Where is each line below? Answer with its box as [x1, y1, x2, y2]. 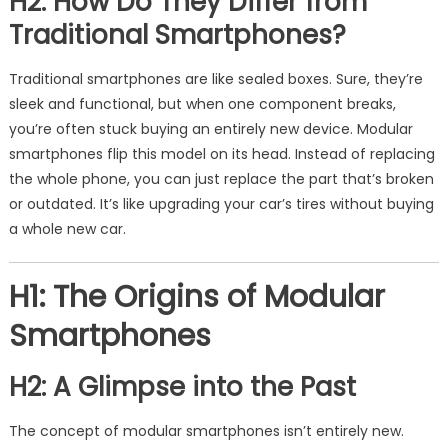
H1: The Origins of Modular [8, 276, 385, 318]
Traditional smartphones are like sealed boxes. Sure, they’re [8, 69, 423, 89]
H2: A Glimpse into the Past [8, 369, 356, 405]
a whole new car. [8, 219, 126, 239]
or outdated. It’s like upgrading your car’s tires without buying [8, 194, 434, 214]
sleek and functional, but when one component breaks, [8, 94, 396, 114]
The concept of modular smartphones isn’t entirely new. [8, 421, 404, 441]
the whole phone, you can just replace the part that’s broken [8, 169, 434, 189]
